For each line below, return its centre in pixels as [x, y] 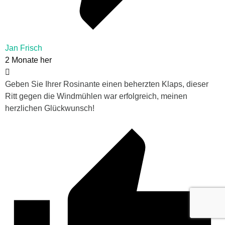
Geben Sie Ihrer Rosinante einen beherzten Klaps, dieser [107, 84]
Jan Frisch [24, 48]
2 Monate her [28, 60]
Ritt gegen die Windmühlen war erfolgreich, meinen [96, 96]
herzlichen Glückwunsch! [50, 108]
